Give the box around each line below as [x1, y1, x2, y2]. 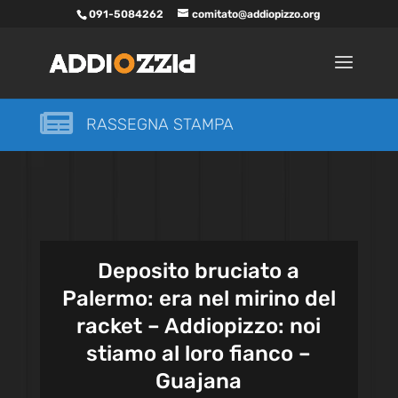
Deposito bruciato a [98, 259, 300, 283]
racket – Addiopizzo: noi [76, 314, 322, 338]
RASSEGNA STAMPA [85, 115, 234, 134]
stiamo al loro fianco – [86, 341, 312, 366]
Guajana [155, 369, 243, 394]
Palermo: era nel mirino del [61, 286, 336, 311]
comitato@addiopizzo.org [192, 8, 322, 20]
